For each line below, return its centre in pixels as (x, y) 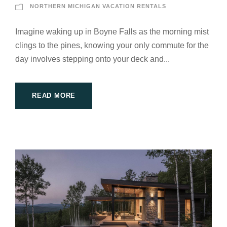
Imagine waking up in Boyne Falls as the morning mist (112, 32)
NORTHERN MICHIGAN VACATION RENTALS (98, 6)
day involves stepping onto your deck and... (92, 59)
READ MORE (54, 96)
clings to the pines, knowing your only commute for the (112, 46)
